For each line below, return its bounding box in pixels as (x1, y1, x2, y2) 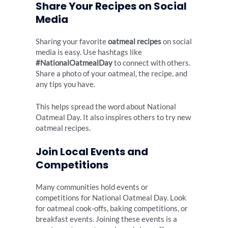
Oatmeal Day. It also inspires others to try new (36, 112, 191, 122)
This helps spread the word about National (36, 102, 176, 111)
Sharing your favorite (36, 37, 108, 46)
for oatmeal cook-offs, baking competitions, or (36, 204, 188, 213)
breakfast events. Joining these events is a (36, 215, 177, 224)
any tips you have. (36, 79, 95, 89)
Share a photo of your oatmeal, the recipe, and (36, 69, 187, 78)
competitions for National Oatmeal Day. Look (36, 193, 186, 203)
